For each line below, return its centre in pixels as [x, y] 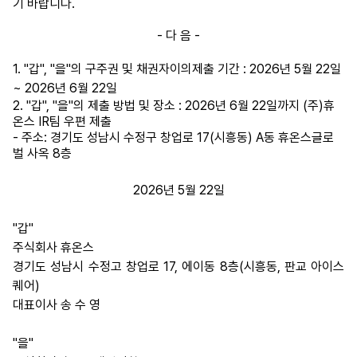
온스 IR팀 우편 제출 [62, 122]
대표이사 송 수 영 [57, 305]
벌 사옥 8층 [42, 153]
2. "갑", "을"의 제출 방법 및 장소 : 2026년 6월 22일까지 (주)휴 [174, 106]
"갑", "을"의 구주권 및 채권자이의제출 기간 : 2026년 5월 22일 [182, 69]
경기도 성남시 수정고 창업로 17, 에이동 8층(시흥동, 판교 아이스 [178, 267]
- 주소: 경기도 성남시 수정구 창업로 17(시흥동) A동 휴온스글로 [173, 137]
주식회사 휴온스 [53, 247]
